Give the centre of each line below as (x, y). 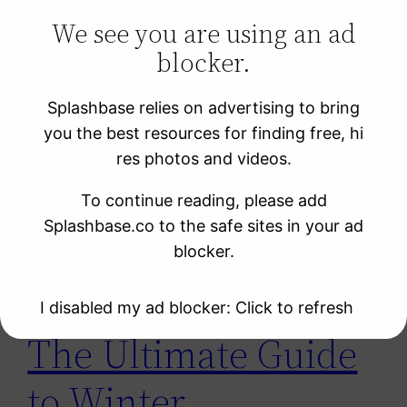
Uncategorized (121, 116)
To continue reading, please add (203, 201)
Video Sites (107, 142)
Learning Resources (140, 65)
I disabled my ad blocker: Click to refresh (196, 308)
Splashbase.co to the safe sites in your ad (203, 226)
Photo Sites (108, 91)
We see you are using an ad (203, 33)
